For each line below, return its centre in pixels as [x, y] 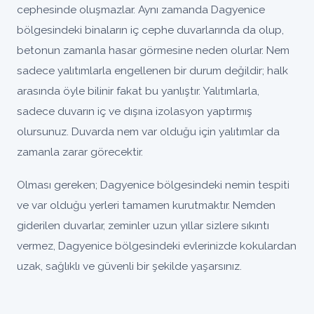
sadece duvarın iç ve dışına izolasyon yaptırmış [135, 111]
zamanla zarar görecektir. [80, 152]
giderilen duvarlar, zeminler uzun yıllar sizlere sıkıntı [143, 225]
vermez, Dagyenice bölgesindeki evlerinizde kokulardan [157, 246]
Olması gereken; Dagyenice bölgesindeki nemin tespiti [153, 185]
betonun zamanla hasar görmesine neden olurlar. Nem [153, 50]
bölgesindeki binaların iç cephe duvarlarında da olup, [150, 30]
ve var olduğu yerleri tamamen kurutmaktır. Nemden [146, 205]
